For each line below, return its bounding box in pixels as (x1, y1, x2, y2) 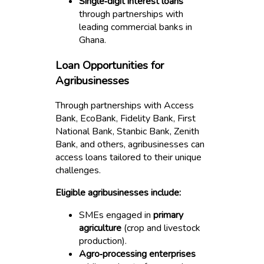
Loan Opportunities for (55, 57, 164, 73)
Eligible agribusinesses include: (55, 186, 181, 200)
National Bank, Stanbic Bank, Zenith (55, 125, 200, 138)
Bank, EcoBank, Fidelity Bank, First (55, 112, 196, 126)
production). (79, 235, 127, 248)
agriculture (79, 222, 122, 235)
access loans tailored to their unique (55, 151, 202, 164)
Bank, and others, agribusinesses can (55, 138, 205, 151)
